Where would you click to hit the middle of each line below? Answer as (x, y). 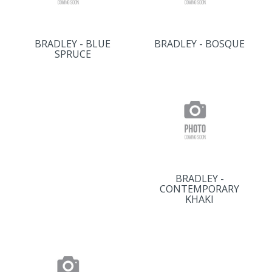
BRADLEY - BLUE (73, 44)
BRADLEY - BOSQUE (199, 44)
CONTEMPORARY (199, 189)
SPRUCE (73, 54)
